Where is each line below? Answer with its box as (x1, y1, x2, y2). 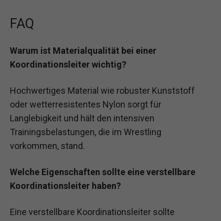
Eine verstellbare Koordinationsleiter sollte (10, 207, 175, 218)
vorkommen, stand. (10, 141, 85, 151)
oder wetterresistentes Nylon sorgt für (10, 99, 161, 110)
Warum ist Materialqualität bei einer (10, 45, 156, 56)
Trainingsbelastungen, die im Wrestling (10, 127, 161, 138)
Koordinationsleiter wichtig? (10, 59, 126, 70)
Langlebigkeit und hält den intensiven (10, 113, 154, 124)
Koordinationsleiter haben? (10, 181, 121, 191)
